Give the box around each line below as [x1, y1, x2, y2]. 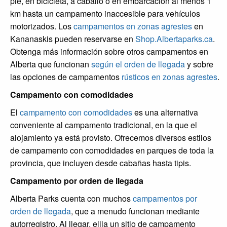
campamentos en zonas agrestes [73, 20, 192, 32]
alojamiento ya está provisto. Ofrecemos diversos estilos [10, 131, 211, 143]
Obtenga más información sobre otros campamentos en [10, 45, 208, 57]
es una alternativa [132, 106, 198, 118]
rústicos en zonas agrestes [122, 70, 217, 83]
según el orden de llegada [91, 58, 185, 70]
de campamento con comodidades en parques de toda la [10, 144, 214, 156]
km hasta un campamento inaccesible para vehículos [10, 7, 200, 19]
